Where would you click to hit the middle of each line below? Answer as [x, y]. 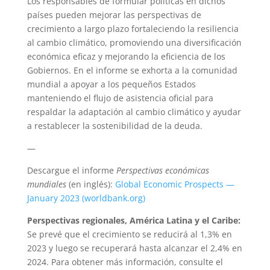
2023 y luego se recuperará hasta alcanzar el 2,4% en [134, 248]
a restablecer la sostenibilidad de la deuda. [115, 125]
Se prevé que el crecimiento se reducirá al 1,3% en [129, 234]
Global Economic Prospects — [174, 184]
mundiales [46, 184]
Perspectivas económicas [162, 170]
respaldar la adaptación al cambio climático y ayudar [134, 111]
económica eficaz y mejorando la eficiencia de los [126, 56]
